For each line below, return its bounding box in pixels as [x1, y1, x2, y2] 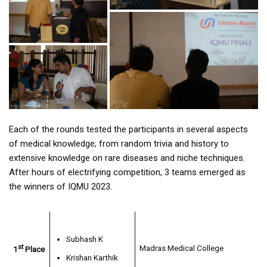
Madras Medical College [139, 243, 223, 253]
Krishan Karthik [66, 253, 118, 263]
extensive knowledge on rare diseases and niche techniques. [9, 153, 245, 164]
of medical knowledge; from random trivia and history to [9, 138, 229, 150]
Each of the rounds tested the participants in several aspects [9, 124, 248, 135]
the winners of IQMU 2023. [9, 181, 112, 193]
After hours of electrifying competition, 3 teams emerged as [9, 167, 246, 178]
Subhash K [66, 234, 103, 244]
